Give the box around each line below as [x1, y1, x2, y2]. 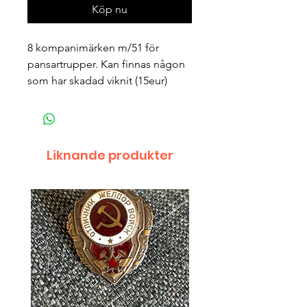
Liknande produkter [46, 147, 173, 164]
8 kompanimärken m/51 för [27, 41, 159, 55]
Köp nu [92, 3, 127, 16]
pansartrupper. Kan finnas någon [27, 58, 185, 71]
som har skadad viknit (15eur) [27, 74, 167, 88]
